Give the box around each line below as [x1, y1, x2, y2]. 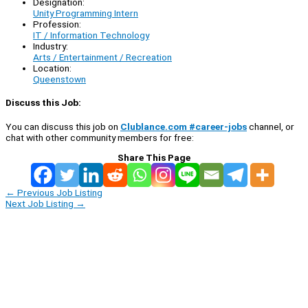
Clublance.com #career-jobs [120, 120, 247, 132]
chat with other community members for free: [5, 131, 194, 143]
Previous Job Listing [15, 186, 102, 198]
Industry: [33, 41, 68, 52]
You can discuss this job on [5, 120, 120, 132]
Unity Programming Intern [33, 8, 138, 19]
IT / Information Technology [33, 30, 149, 41]
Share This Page [118, 151, 190, 163]
